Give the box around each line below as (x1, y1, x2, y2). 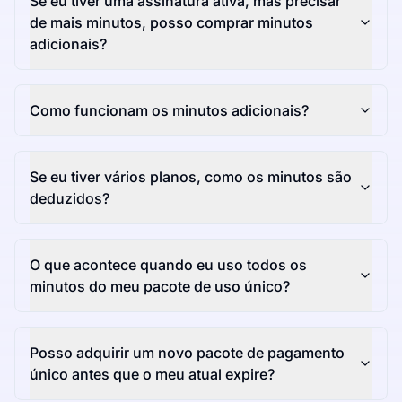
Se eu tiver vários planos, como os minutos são (30, 168, 352, 187)
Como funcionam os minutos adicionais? (30, 101, 309, 120)
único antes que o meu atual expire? (30, 365, 275, 384)
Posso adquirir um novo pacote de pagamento (30, 344, 345, 363)
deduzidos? (30, 189, 109, 208)
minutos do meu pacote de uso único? (30, 277, 290, 296)
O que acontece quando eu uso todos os (30, 256, 307, 275)
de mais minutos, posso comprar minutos (30, 13, 313, 32)
